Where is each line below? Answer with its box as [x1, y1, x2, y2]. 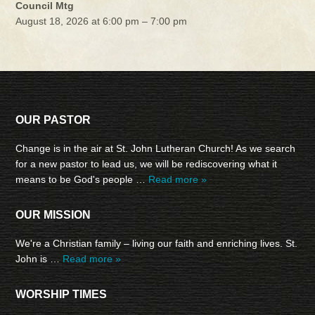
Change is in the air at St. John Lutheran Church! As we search [15, 143, 296, 155]
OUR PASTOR [15, 114, 91, 127]
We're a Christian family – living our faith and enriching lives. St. [15, 238, 298, 250]
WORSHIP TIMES [15, 288, 108, 301]
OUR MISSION [15, 209, 91, 221]
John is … [15, 253, 63, 265]
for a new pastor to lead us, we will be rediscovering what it [15, 158, 278, 170]
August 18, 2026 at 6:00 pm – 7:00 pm [15, 15, 188, 27]
